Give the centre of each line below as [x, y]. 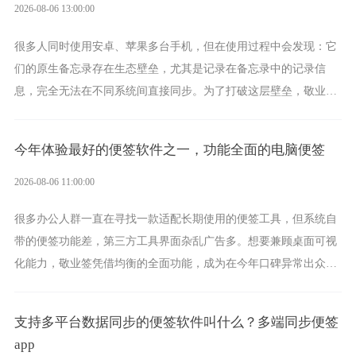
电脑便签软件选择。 [64, 286]
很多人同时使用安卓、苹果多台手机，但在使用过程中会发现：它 [175, 46]
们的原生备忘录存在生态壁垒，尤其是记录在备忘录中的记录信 [170, 69]
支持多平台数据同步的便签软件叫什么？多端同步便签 [176, 322]
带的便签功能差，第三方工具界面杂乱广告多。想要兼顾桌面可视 [175, 241]
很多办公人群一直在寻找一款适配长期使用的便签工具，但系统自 [175, 219]
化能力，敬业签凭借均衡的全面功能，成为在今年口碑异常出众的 [175, 263]
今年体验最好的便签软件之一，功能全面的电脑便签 [169, 149]
